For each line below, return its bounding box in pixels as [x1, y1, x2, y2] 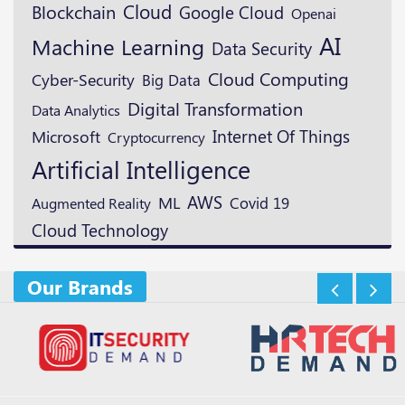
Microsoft [32, 125, 100, 148]
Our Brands [27, 273, 133, 301]
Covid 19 [230, 193, 289, 213]
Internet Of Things [212, 125, 350, 148]
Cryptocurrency [108, 127, 205, 147]
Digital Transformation [127, 96, 303, 121]
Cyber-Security [32, 69, 135, 90]
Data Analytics [32, 100, 120, 120]
